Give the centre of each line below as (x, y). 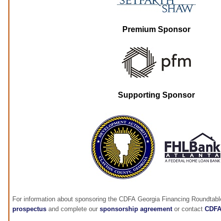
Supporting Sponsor (156, 95)
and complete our (73, 209)
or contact (188, 209)
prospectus (29, 209)
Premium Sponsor (156, 30)
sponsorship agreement (136, 209)
